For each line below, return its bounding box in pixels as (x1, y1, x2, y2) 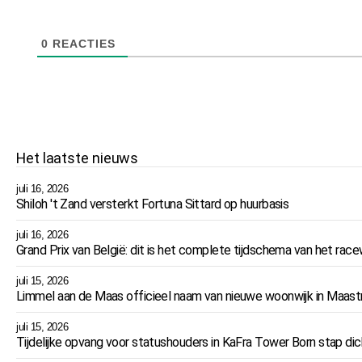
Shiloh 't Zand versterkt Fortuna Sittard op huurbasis (16, 196, 289, 212)
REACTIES (48, 37, 116, 51)
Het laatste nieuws (16, 149, 139, 167)
